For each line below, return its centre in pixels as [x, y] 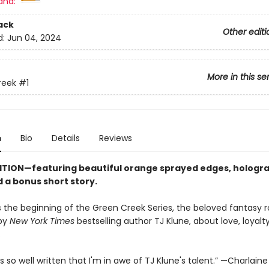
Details [65, 138]
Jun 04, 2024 [34, 38]
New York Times [42, 221]
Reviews [115, 138]
